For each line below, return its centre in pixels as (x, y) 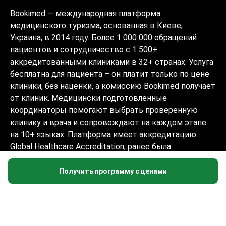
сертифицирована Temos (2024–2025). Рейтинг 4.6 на (111, 159)
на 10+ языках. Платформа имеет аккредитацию (103, 134)
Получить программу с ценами (113, 171)
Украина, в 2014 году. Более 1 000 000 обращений (103, 38)
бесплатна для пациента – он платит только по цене (110, 74)
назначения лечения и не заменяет (76, 211)
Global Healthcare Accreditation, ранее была (91, 147)
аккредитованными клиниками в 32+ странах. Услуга (112, 62)
